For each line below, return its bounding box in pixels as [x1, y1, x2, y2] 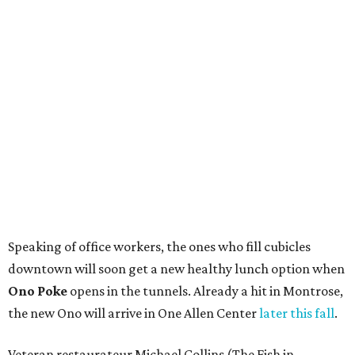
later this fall [259, 305, 334, 322]
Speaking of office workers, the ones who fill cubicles [8, 239, 311, 255]
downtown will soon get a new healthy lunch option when [8, 261, 345, 277]
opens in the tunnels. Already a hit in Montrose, [67, 283, 343, 300]
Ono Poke [8, 283, 67, 300]
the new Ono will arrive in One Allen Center [8, 305, 259, 322]
